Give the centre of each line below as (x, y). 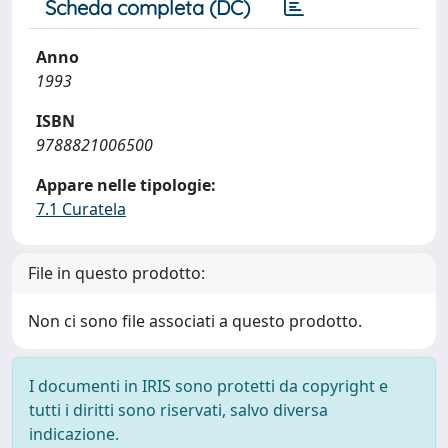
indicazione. (74, 434)
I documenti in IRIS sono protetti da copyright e (208, 386)
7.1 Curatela (81, 209)
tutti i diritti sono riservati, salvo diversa (178, 410)
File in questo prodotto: (116, 273)
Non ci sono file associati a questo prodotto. (195, 321)
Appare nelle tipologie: (126, 185)
